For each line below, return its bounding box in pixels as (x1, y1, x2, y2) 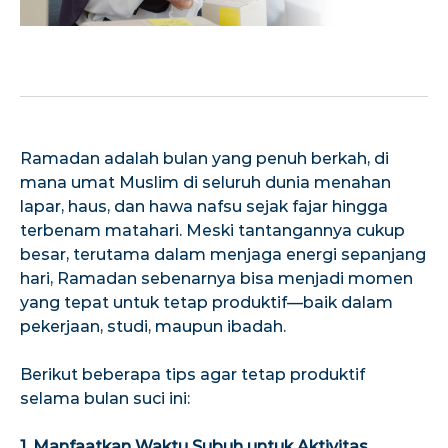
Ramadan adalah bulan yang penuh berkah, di (20, 148, 389, 168)
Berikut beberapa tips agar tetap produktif (20, 364, 365, 384)
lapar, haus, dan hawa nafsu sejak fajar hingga (20, 196, 388, 216)
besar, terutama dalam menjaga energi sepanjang (20, 244, 426, 264)
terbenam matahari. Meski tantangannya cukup (20, 220, 405, 240)
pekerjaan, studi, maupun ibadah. (20, 316, 286, 336)
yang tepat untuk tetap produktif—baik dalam (20, 292, 393, 312)
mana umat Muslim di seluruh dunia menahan (20, 172, 391, 192)
